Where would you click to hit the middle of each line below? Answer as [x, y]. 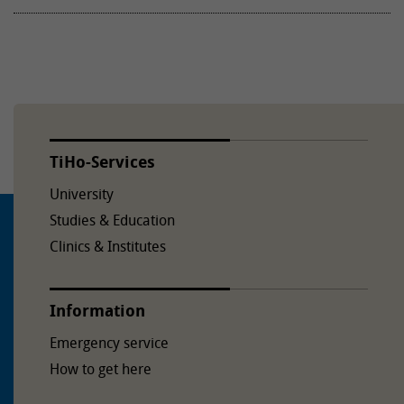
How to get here [101, 369]
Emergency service [109, 343]
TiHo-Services [102, 162]
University [82, 194]
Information [97, 311]
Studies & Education [112, 220]
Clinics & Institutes [108, 247]
